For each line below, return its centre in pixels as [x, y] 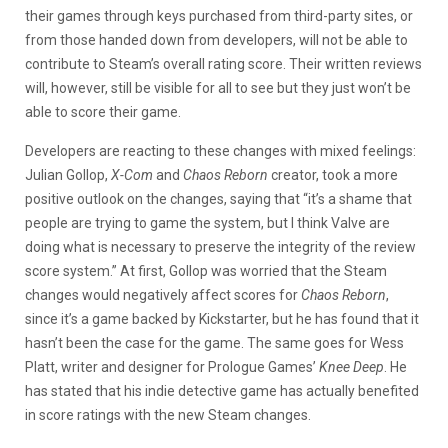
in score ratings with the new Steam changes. [168, 414]
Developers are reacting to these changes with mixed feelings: [220, 150]
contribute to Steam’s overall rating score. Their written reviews [223, 63]
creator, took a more [333, 174]
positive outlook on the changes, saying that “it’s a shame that [218, 198]
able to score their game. [103, 111]
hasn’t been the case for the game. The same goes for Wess [214, 342]
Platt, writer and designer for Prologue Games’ [172, 366]
